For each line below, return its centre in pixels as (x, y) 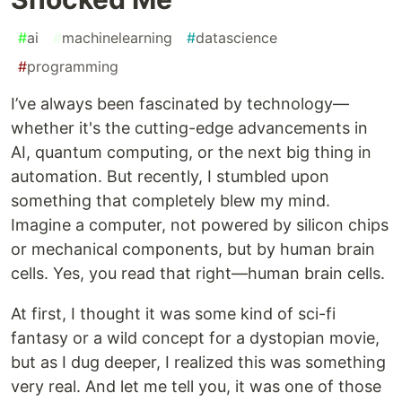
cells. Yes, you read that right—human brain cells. (198, 274)
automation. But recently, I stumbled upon (170, 177)
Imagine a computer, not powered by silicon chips (200, 225)
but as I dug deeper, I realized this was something (198, 363)
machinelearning (117, 38)
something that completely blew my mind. (170, 201)
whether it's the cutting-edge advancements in (189, 128)
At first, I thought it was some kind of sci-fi (173, 314)
